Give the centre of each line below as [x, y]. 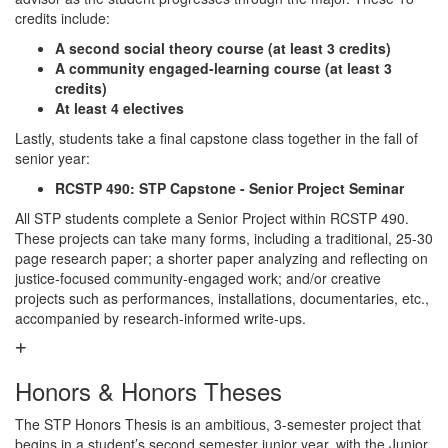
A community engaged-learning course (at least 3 [223, 68]
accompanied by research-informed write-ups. [160, 318]
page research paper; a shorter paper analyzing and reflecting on [221, 258]
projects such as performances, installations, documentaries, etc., [222, 298]
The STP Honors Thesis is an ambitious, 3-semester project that [218, 424]
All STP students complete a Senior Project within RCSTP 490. [212, 218]
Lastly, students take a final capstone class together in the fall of [216, 138]
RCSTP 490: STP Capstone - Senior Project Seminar [229, 188]
